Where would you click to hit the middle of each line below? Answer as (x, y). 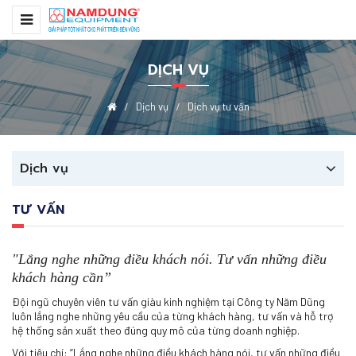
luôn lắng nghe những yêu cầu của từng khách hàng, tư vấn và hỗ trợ (173, 316)
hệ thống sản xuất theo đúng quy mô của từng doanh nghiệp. (156, 330)
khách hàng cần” (62, 277)
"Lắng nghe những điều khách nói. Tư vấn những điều (169, 259)
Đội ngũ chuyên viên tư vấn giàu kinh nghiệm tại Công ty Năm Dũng (168, 302)
